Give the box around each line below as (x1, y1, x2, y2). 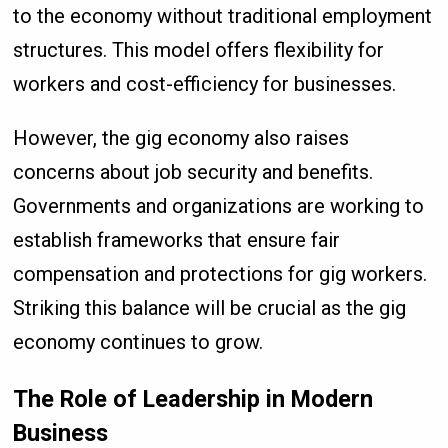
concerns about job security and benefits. (13, 159, 374, 184)
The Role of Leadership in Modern (13, 385, 374, 414)
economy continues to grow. (13, 329, 264, 354)
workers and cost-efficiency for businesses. (13, 71, 397, 96)
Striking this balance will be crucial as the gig (13, 295, 407, 320)
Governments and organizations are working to (13, 193, 425, 218)
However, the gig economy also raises (13, 125, 350, 150)
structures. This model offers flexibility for (13, 37, 385, 62)
